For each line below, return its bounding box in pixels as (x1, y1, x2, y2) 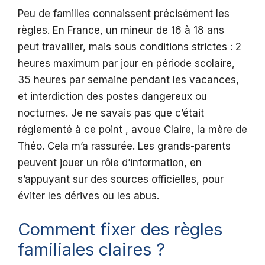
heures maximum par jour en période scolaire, (18, 57, 235, 70)
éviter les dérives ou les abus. (18, 190, 159, 202)
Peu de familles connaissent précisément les (18, 8, 230, 20)
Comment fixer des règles (18, 218, 222, 240)
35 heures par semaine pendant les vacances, (18, 74, 239, 86)
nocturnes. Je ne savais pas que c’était (18, 107, 204, 119)
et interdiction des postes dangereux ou (18, 91, 207, 103)
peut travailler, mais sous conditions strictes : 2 (18, 41, 241, 53)
